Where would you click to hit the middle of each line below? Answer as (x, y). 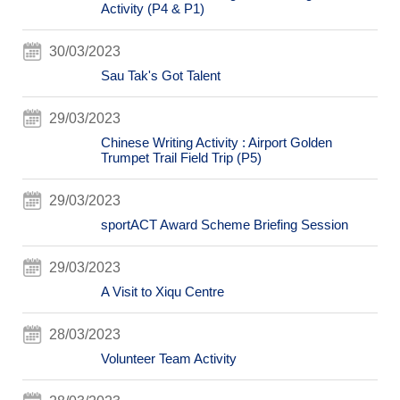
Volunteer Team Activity (168, 358)
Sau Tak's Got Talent (160, 75)
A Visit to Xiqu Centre (162, 292)
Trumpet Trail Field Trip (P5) (181, 158)
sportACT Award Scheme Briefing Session (224, 225)
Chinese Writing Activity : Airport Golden (216, 142)
